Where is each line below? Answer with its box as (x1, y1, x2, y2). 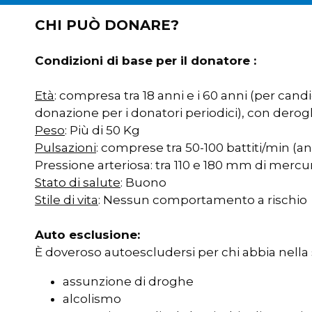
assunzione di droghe (63, 274, 194, 288)
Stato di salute (35, 175, 120, 189)
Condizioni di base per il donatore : (35, 54, 256, 68)
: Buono (120, 175, 166, 189)
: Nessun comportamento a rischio (98, 193, 307, 207)
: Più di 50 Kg (65, 123, 140, 137)
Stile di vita (35, 193, 98, 207)
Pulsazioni (35, 141, 96, 155)
